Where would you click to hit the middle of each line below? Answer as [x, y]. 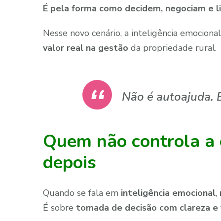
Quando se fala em [82, 193]
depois [70, 163]
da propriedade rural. [172, 48]
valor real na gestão [86, 48]
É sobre [59, 207]
